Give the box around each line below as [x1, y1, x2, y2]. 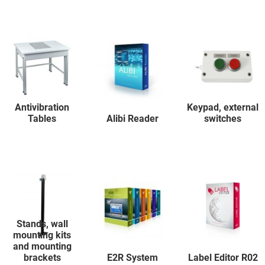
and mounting [12, 241, 72, 253]
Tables [28, 113, 57, 125]
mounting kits [13, 230, 72, 241]
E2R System [107, 252, 158, 264]
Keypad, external [187, 102, 259, 114]
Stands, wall [16, 218, 68, 230]
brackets [23, 252, 61, 264]
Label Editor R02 [188, 252, 258, 264]
